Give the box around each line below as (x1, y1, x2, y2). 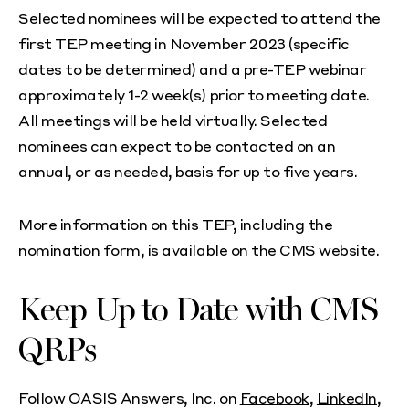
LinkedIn (316, 388, 377, 407)
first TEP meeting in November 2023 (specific (18, 34, 350, 53)
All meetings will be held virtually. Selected (18, 110, 328, 130)
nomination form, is (18, 240, 163, 259)
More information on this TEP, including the (18, 215, 333, 234)
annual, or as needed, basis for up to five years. (18, 162, 358, 181)
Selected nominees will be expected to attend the (18, 8, 381, 27)
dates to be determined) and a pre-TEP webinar (18, 59, 367, 79)
